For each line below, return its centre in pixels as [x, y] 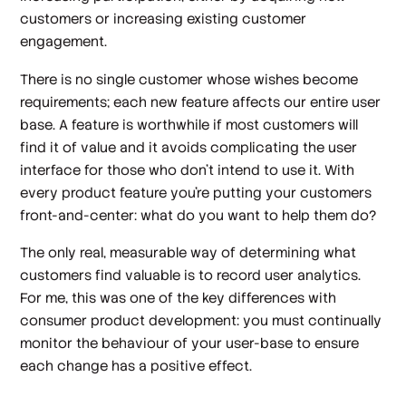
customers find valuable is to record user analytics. [191, 275]
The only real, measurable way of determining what [188, 253]
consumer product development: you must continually [201, 321]
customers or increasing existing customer [164, 19]
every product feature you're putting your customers [196, 192]
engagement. [64, 42]
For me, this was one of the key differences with [179, 298]
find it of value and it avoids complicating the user [189, 147]
